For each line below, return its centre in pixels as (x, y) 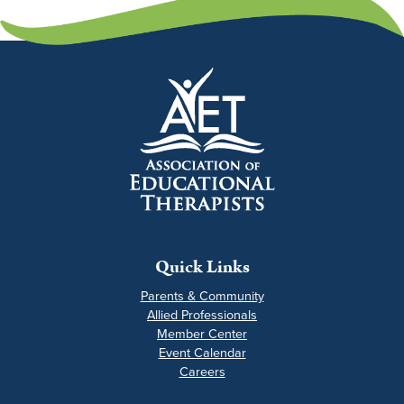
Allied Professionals (202, 314)
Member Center (202, 333)
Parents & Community (202, 295)
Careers (202, 371)
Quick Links (202, 266)
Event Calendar (202, 352)
